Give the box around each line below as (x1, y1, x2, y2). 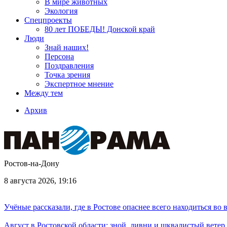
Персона (45, 52, 74, 61)
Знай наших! (45, 43, 89, 52)
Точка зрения (45, 70, 90, 79)
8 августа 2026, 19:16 (4, 176, 77, 185)
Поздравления (45, 61, 94, 70)
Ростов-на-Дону (4, 159, 59, 168)
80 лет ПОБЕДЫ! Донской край (45, 25, 155, 33)
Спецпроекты (24, 16, 72, 24)
